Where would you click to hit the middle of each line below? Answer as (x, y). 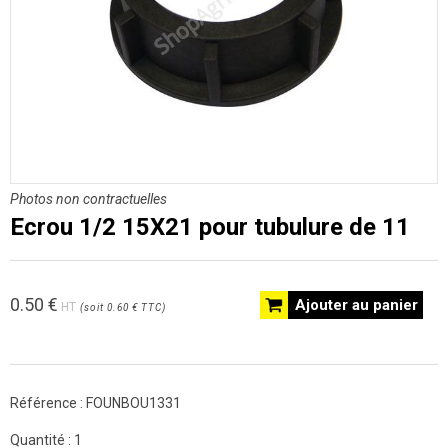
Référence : (48, 403)
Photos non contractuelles (88, 199)
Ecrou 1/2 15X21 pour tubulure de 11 (210, 227)
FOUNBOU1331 (133, 403)
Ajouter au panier (356, 305)
